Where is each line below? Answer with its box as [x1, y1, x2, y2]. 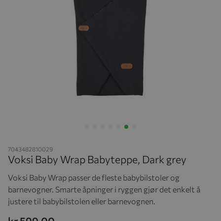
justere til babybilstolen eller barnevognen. [8, 196, 155, 206]
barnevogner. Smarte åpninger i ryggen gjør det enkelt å [8, 184, 200, 194]
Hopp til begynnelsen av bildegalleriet [7, 135, 124, 144]
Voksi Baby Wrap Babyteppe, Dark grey [8, 152, 186, 165]
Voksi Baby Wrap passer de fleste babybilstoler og [8, 172, 180, 182]
